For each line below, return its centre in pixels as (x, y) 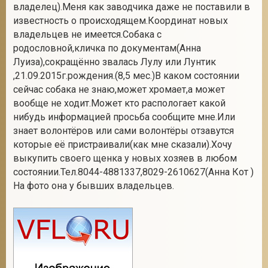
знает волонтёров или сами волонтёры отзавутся (124, 131)
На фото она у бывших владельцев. (94, 186)
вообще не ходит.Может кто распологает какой (119, 103)
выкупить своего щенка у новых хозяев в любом (125, 158)
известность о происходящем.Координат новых (121, 21)
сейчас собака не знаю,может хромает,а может (119, 89)
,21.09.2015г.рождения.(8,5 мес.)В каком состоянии (126, 76)
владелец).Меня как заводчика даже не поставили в (132, 7)
